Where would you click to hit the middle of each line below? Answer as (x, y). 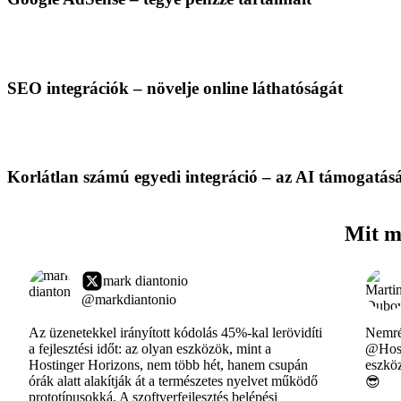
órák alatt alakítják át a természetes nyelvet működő (173, 381)
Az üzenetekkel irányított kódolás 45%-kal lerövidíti (175, 333)
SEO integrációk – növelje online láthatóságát (175, 88)
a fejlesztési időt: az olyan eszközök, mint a (150, 349)
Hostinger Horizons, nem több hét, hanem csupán (168, 365)
